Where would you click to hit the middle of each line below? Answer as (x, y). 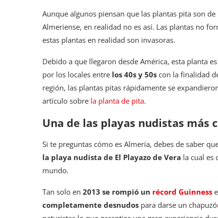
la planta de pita (117, 100)
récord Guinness (182, 191)
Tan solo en (63, 191)
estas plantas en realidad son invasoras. (109, 40)
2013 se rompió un (118, 191)
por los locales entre (77, 74)
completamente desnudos (91, 205)
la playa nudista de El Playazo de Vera (112, 157)
